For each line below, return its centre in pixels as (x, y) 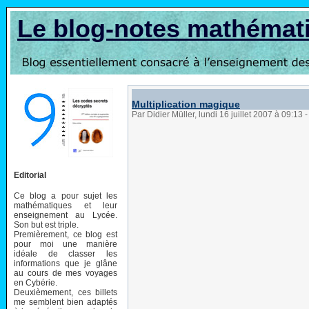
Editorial (30, 175)
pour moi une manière (66, 244)
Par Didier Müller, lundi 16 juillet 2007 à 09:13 (218, 114)
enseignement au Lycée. (66, 215)
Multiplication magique (186, 104)
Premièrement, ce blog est (66, 234)
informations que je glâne (66, 263)
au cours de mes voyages (66, 273)
